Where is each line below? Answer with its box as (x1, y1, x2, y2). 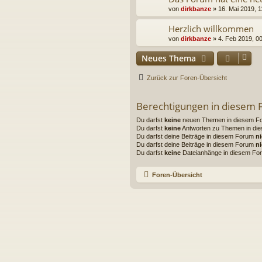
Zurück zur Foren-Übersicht (147, 74, 227, 82)
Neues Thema (142, 53, 196, 64)
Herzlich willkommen (168, 23, 254, 35)
